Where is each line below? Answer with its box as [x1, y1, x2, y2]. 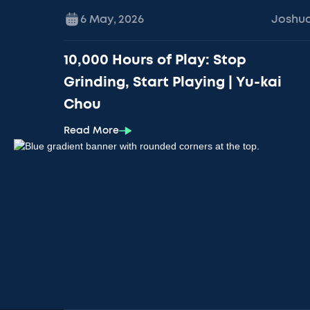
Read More [64, 126, 119, 136]
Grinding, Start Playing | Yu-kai [64, 75, 282, 90]
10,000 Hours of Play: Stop [64, 53, 246, 68]
